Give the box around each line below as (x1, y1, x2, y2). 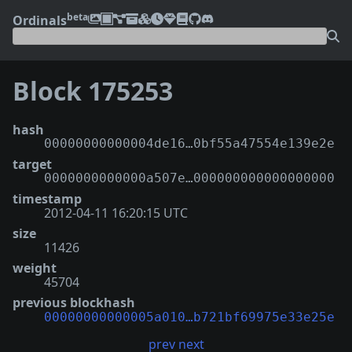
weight (13, 258, 57, 277)
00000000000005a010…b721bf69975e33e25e (44, 309, 335, 324)
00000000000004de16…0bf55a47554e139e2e (44, 135, 335, 151)
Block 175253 (13, 74, 173, 108)
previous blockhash (13, 293, 135, 311)
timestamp (13, 189, 82, 207)
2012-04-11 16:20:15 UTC (44, 203, 188, 222)
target (13, 155, 52, 173)
